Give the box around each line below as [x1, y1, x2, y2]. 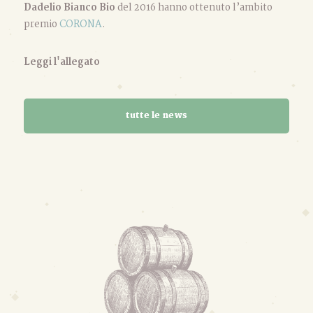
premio [23, 17, 59, 32]
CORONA [59, 17, 102, 32]
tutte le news [125, 108, 187, 123]
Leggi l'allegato [23, 54, 100, 70]
